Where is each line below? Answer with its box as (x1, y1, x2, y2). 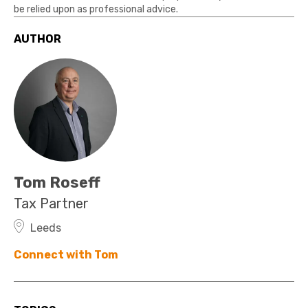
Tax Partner (14, 195, 89, 212)
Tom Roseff (14, 173, 100, 192)
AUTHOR (14, 32, 61, 45)
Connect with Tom (14, 248, 118, 261)
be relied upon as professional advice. (14, 3, 178, 15)
